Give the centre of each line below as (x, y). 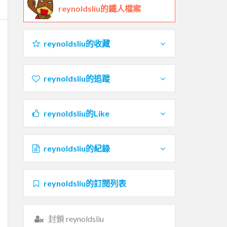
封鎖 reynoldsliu (76, 218)
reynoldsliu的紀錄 (77, 148)
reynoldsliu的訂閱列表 (85, 183)
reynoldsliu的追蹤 (77, 78)
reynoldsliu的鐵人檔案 (100, 8)
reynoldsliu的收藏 (77, 43)
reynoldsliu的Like (76, 113)
